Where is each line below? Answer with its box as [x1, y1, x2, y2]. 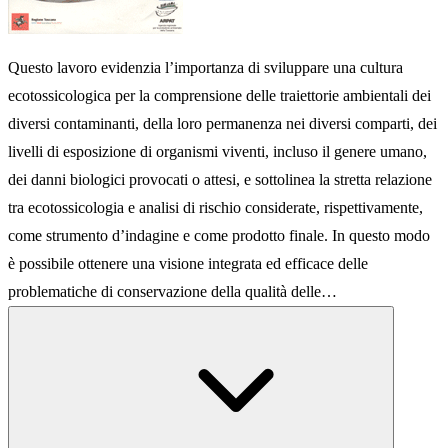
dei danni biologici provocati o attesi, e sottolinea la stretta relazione [8, 171, 432, 189]
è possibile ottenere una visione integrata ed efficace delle [8, 255, 368, 273]
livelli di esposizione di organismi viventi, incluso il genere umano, [8, 143, 427, 161]
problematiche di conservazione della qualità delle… [8, 283, 337, 301]
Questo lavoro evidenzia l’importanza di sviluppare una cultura [8, 59, 403, 77]
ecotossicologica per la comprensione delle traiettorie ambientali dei [8, 87, 431, 105]
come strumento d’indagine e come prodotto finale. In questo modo [8, 227, 430, 245]
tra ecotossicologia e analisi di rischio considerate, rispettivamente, [8, 199, 423, 217]
